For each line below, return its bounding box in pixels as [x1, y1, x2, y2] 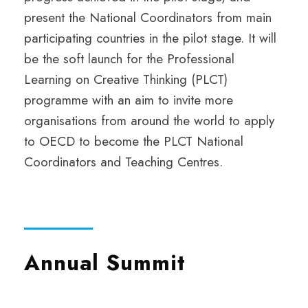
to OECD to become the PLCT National [24, 132, 243, 151]
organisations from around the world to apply [24, 111, 274, 130]
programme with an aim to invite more [24, 91, 233, 109]
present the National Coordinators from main [24, 8, 272, 27]
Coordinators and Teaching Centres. [24, 153, 223, 171]
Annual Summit [24, 247, 186, 278]
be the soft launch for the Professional [24, 49, 234, 68]
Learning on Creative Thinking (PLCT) [24, 70, 228, 89]
